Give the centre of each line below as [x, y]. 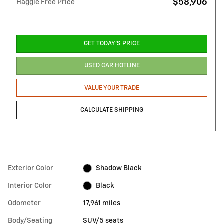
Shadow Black [119, 168]
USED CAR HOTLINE [112, 66]
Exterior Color [31, 168]
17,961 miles [102, 203]
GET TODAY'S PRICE [112, 44]
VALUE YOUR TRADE [112, 88]
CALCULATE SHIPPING [112, 110]
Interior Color [30, 186]
